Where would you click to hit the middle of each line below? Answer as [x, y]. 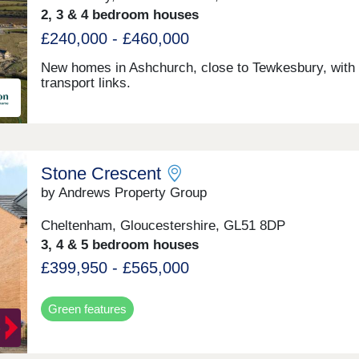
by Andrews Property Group [123, 193]
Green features [87, 309]
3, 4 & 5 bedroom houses [119, 244]
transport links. [85, 83]
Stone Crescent [101, 174]
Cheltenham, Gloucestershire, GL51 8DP [163, 225]
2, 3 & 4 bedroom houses [119, 14]
